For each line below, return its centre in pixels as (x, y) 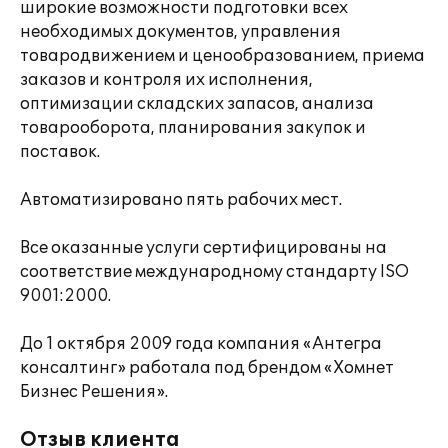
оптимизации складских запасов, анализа (197, 104)
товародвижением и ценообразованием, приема (222, 56)
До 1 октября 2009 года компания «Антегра (201, 344)
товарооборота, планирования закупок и (193, 128)
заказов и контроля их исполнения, (166, 80)
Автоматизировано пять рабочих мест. (181, 200)
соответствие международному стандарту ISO (214, 272)
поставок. (60, 152)
